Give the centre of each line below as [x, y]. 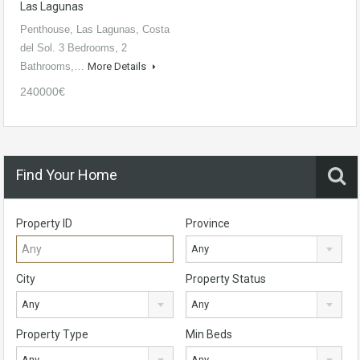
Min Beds [209, 335]
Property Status [225, 279]
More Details [118, 67]
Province [207, 224]
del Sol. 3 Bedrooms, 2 [74, 48]
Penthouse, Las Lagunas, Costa [95, 30]
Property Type [52, 335]
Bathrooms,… [54, 67]
